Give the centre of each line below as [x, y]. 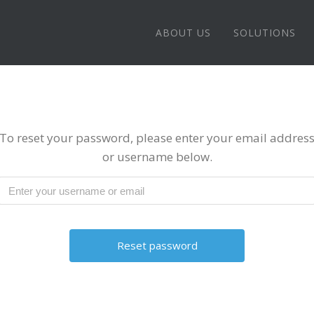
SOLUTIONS [265, 32]
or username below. [157, 157]
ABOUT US [183, 32]
